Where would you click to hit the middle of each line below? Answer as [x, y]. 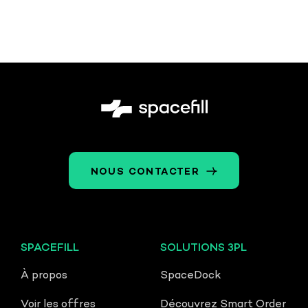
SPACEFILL [50, 249]
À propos [44, 276]
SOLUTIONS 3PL [203, 249]
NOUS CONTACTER [145, 173]
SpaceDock [191, 276]
